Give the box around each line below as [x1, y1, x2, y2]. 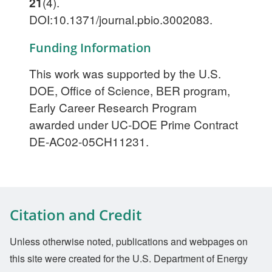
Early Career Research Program [29, 98, 197, 115]
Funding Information [29, 39, 151, 56]
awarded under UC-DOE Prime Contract [29, 115, 238, 132]
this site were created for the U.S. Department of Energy [10, 251, 248, 265]
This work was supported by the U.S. [29, 64, 221, 81]
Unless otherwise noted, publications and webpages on [10, 234, 248, 248]
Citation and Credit [10, 204, 141, 225]
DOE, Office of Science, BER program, [29, 81, 230, 98]
